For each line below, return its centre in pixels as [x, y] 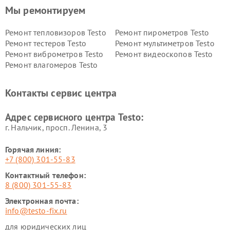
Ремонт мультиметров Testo [165, 43]
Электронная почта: [42, 201]
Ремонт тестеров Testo [46, 43]
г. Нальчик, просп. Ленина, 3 [56, 127]
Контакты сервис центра [61, 93]
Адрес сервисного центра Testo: [74, 117]
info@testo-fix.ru [36, 210]
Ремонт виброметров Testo [54, 54]
